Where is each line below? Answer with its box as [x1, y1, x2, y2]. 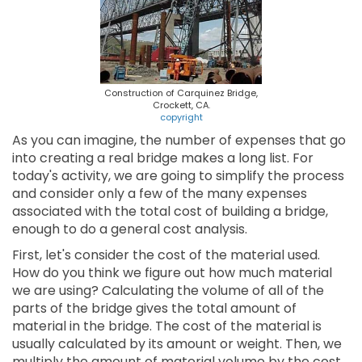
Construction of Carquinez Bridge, [104, 86, 258, 99]
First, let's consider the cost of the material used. [12, 246, 320, 264]
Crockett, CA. [152, 99, 210, 112]
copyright [159, 111, 203, 124]
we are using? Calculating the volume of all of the [12, 281, 324, 300]
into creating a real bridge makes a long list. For [12, 149, 314, 167]
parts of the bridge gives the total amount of [12, 299, 297, 318]
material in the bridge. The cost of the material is [12, 317, 322, 335]
